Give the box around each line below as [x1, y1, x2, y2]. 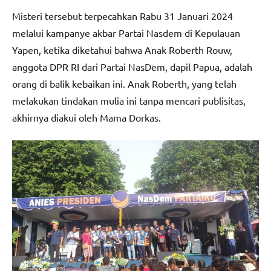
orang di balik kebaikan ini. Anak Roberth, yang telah [12, 77, 237, 90]
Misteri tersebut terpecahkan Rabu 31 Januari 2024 [12, 10, 233, 22]
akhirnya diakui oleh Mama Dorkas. [12, 111, 161, 124]
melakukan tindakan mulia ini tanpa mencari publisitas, [12, 94, 246, 107]
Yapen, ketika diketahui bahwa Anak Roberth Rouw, [12, 44, 232, 56]
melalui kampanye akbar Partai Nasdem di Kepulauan [12, 27, 240, 39]
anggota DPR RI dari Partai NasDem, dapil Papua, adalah [12, 60, 252, 73]
